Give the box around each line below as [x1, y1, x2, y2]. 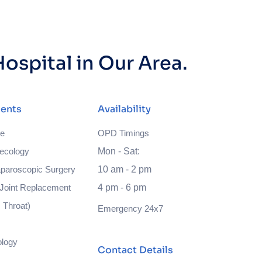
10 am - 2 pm [98, 164, 152, 174]
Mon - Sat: [98, 146, 140, 156]
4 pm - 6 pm [98, 182, 147, 192]
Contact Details [98, 244, 174, 256]
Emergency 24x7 [98, 204, 164, 213]
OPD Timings [98, 128, 150, 138]
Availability [98, 103, 151, 115]
